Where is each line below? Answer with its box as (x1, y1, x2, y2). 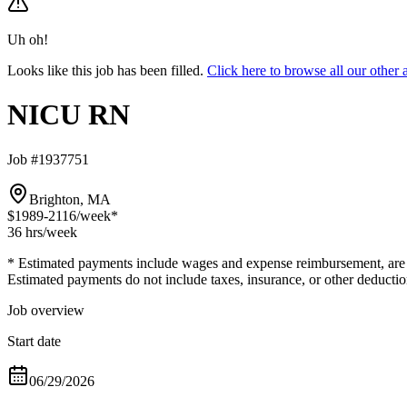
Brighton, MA (29, 191, 111, 207)
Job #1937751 (7, 151, 89, 167)
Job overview (7, 302, 84, 318)
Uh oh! (7, 32, 48, 47)
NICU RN (7, 98, 130, 132)
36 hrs (7, 223, 43, 240)
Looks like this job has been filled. (7, 63, 203, 78)
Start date (7, 333, 61, 349)
